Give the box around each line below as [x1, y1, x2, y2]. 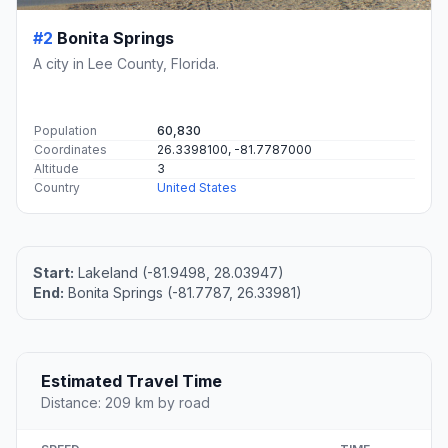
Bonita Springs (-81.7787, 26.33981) [64, 284, 302, 302]
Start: [33, 264, 74, 282]
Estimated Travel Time [41, 371, 222, 392]
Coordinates [34, 142, 107, 158]
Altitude [34, 161, 79, 177]
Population [34, 123, 97, 139]
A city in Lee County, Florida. [33, 55, 219, 73]
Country [34, 180, 80, 196]
